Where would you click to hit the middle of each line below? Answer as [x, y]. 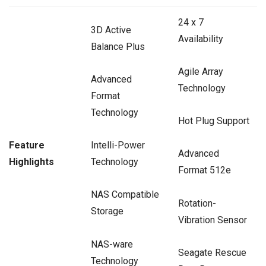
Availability [200, 39]
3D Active [111, 30]
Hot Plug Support [213, 121]
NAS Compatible [125, 195]
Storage [107, 211]
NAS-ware [112, 244]
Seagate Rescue [212, 252]
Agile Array [200, 72]
